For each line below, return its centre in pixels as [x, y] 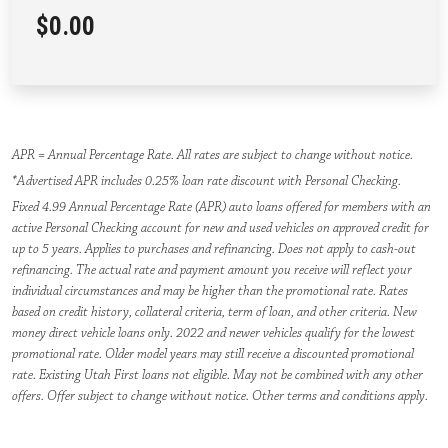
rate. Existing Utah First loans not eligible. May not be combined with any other [217, 374]
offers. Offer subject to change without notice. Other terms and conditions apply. [220, 395]
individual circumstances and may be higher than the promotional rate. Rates [210, 290]
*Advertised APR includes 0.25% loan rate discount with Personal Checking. [206, 180]
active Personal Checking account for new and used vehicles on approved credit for [220, 227]
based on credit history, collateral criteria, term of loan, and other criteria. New [214, 311]
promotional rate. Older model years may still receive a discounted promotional [213, 353]
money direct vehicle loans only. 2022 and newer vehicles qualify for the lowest [213, 332]
